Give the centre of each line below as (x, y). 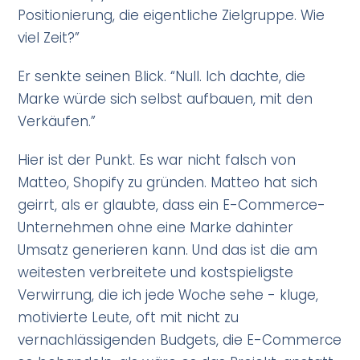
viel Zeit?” (49, 38)
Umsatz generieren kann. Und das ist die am (168, 250)
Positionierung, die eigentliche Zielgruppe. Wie (172, 16)
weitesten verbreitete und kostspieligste (156, 273)
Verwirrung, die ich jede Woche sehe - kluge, (168, 295)
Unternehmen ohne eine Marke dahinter (156, 228)
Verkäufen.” (57, 122)
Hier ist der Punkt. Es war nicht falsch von (157, 160)
